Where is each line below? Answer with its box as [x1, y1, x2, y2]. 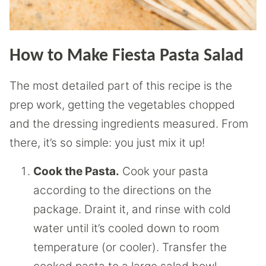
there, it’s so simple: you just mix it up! [9, 136, 205, 150]
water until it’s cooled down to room [33, 221, 219, 235]
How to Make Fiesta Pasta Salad [9, 47, 243, 65]
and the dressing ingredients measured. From [9, 117, 248, 131]
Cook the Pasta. [33, 164, 119, 178]
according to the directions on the [33, 183, 211, 197]
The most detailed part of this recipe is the [9, 79, 232, 93]
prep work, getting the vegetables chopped [9, 98, 235, 112]
